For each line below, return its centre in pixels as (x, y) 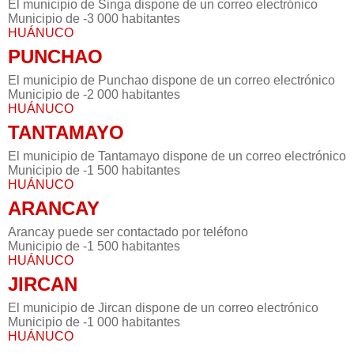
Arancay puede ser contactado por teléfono (128, 232)
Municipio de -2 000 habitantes (94, 95)
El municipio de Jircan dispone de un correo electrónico (163, 308)
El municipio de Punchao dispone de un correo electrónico (171, 81)
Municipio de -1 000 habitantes (94, 322)
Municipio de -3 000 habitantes (94, 19)
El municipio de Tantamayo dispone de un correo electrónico (177, 156)
